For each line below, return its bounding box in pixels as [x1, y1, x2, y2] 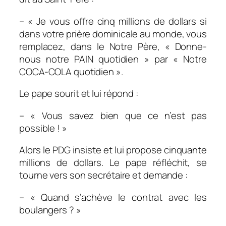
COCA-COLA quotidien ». [19, 65, 123, 78]
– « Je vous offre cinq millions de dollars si [19, 14, 207, 28]
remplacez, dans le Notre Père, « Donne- [19, 39, 207, 53]
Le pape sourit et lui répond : [19, 87, 138, 100]
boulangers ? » [19, 203, 81, 216]
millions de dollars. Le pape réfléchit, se [19, 156, 207, 169]
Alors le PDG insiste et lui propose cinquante [19, 143, 207, 157]
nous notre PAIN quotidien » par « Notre [19, 52, 207, 66]
